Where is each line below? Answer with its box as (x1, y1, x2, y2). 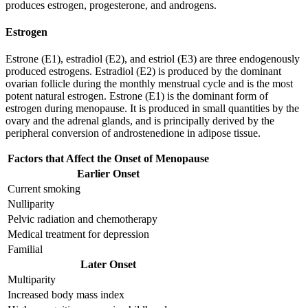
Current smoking (8, 183, 80, 195)
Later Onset (80, 258, 136, 271)
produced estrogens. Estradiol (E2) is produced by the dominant (5, 65, 281, 78)
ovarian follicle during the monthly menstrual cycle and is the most (5, 78, 293, 90)
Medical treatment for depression (8, 228, 149, 241)
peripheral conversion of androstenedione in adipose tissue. (5, 127, 261, 140)
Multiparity (8, 274, 56, 286)
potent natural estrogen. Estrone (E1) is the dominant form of (5, 90, 268, 102)
